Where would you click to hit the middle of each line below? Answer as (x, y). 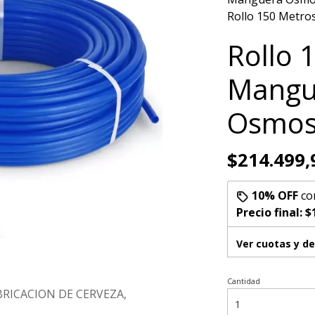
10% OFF (275, 195)
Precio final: (270, 212)
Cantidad (243, 281)
